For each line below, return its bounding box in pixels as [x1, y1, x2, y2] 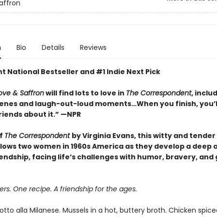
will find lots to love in [44, 88, 126, 98]
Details [41, 43, 64, 52]
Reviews [79, 43, 107, 52]
